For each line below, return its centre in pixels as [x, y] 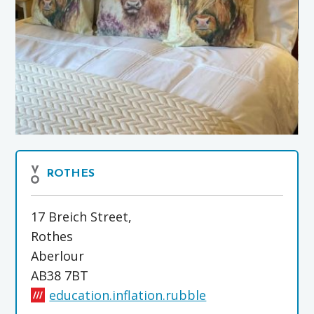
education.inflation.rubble [128, 295]
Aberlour [58, 256]
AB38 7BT [60, 276]
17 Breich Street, [82, 217]
